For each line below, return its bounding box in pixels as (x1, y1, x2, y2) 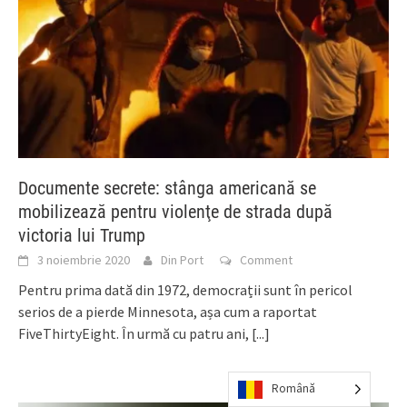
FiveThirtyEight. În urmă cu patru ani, (18, 324, 252, 343)
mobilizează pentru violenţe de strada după (18, 201, 333, 223)
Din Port (161, 252, 203, 269)
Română (272, 381, 315, 396)
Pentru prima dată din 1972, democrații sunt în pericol (18, 281, 352, 300)
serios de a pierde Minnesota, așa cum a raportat (18, 303, 317, 322)
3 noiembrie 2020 (37, 252, 130, 269)
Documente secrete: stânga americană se (18, 177, 316, 200)
